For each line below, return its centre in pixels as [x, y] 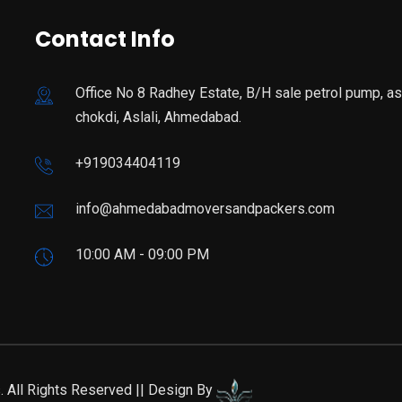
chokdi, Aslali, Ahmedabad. [158, 117]
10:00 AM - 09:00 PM [142, 254]
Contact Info [105, 39]
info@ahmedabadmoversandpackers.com [205, 209]
